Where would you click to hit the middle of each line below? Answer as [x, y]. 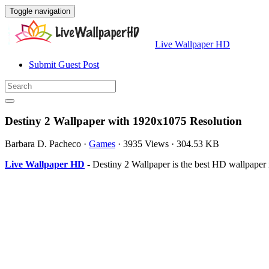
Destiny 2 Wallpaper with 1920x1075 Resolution [123, 121]
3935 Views [146, 144]
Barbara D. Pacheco [43, 144]
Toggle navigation [40, 11]
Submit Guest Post [64, 65]
